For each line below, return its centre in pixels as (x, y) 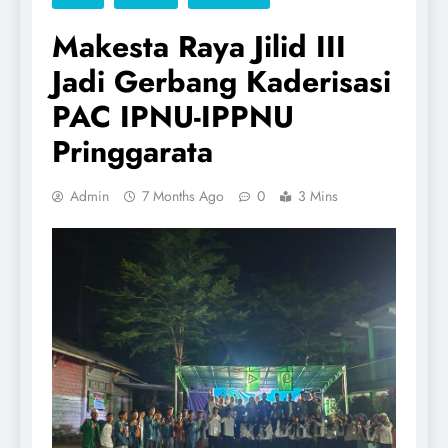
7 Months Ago (183, 195)
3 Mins (318, 195)
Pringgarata (132, 151)
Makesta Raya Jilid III (199, 46)
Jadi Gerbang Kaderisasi (221, 81)
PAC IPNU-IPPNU (173, 116)
